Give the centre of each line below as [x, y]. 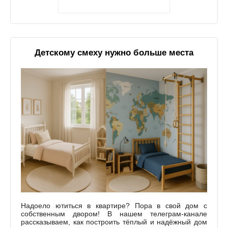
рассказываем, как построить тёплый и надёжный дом [114, 222]
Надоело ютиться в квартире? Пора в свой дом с [114, 205]
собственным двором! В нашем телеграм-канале [114, 213]
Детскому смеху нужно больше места [114, 52]
